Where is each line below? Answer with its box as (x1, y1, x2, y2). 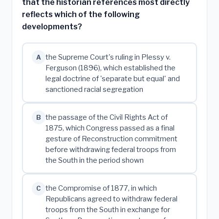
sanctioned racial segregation (45, 85, 143, 94)
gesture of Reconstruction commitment (45, 134, 177, 143)
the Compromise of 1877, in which (45, 183, 157, 193)
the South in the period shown (45, 155, 144, 165)
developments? (22, 22, 82, 31)
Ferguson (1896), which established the (45, 63, 175, 72)
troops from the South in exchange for (45, 205, 170, 214)
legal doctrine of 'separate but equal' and (45, 74, 180, 83)
